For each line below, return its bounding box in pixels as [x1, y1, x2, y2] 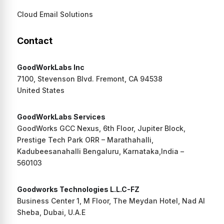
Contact [16, 35, 52, 46]
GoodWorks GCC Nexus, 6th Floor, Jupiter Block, [16, 123, 185, 132]
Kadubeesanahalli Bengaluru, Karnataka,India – [16, 146, 184, 155]
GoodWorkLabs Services [16, 112, 105, 121]
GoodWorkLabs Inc [16, 62, 84, 71]
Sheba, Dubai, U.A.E [16, 207, 85, 216]
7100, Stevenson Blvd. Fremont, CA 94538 [16, 74, 162, 83]
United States [16, 85, 64, 94]
